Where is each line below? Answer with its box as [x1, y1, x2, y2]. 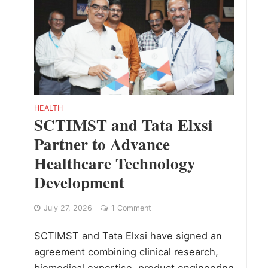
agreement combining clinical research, [33, 245, 218, 258]
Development [33, 170, 124, 194]
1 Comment [111, 203, 151, 212]
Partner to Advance [33, 132, 170, 156]
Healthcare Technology [33, 151, 196, 175]
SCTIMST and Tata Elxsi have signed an [33, 229, 222, 242]
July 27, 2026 [43, 203, 92, 212]
